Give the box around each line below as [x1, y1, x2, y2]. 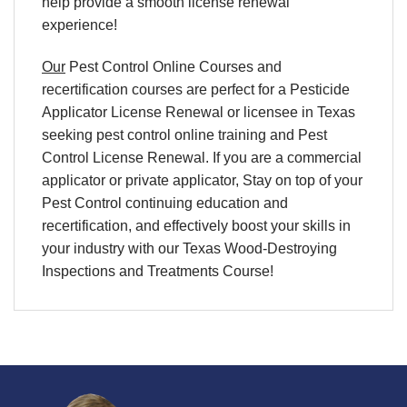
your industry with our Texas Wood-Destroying [42, 240, 337, 256]
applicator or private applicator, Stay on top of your [42, 172, 362, 188]
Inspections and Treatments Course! [42, 263, 273, 279]
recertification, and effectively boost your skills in [42, 217, 351, 233]
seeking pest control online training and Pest [42, 126, 327, 143]
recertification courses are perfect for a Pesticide [42, 81, 350, 97]
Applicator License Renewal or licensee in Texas [42, 104, 355, 120]
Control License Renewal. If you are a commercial [42, 149, 362, 165]
